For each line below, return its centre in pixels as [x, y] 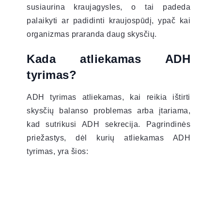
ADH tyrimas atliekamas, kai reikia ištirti [108, 97]
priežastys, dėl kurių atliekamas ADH [108, 138]
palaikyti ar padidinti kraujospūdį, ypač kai [108, 20]
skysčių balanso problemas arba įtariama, [108, 110]
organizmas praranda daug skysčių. [92, 34]
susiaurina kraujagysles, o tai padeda [108, 7]
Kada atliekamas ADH [108, 59]
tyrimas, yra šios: [57, 151]
